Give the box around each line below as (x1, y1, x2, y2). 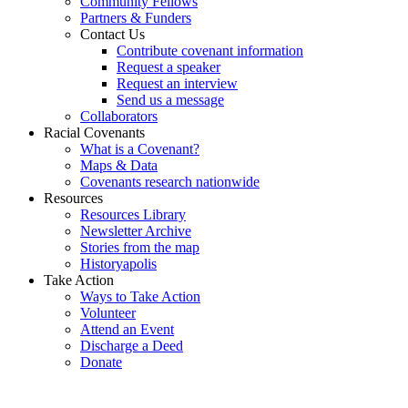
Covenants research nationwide (80, 174, 260, 190)
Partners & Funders (80, 10, 191, 26)
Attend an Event (80, 321, 174, 338)
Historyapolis (80, 256, 157, 272)
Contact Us (80, 26, 145, 43)
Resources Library (80, 207, 186, 223)
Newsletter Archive (80, 223, 191, 240)
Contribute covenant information (117, 43, 303, 59)
